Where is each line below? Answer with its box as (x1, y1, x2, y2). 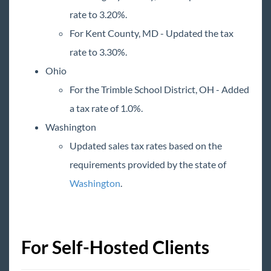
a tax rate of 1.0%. (70, 102, 143, 114)
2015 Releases (45, 7, 106, 19)
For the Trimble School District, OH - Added (70, 83, 249, 95)
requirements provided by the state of (70, 158, 226, 170)
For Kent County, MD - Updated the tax (70, 27, 233, 39)
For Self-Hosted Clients (21, 236, 209, 258)
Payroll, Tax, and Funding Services (33, 40, 179, 51)
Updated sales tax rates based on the (70, 140, 222, 151)
